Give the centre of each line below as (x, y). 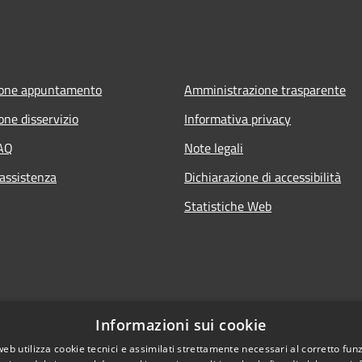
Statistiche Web (228, 206)
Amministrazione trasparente (265, 89)
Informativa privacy (238, 118)
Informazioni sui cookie (181, 325)
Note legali (214, 147)
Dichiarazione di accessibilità (263, 177)
